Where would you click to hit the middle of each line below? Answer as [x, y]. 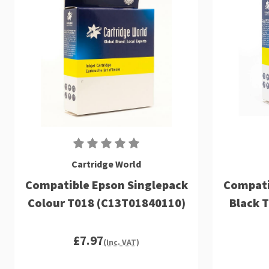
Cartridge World [106, 164]
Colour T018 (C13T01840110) [106, 203]
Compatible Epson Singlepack [106, 185]
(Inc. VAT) [121, 242]
